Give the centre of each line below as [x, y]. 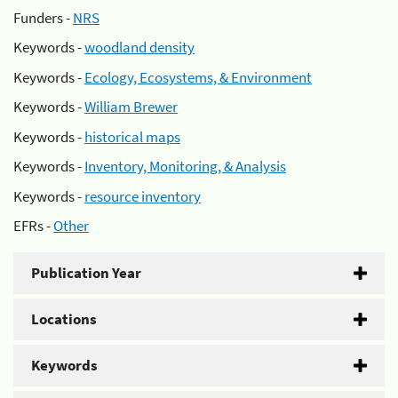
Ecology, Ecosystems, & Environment [198, 77]
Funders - [43, 17]
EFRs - [33, 226]
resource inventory [143, 196]
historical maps [132, 136]
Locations [64, 319]
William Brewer [131, 107]
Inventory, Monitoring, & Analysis [185, 166]
